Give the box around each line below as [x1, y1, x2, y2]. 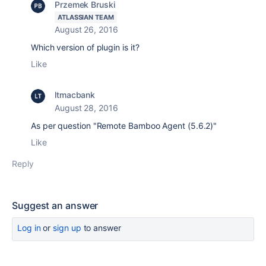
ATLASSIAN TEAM [58, 13, 114, 21]
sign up [53, 223, 81, 233]
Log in [17, 223, 41, 233]
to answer [81, 223, 121, 233]
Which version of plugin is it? [31, 42, 140, 52]
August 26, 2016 [55, 24, 118, 34]
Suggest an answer [12, 199, 99, 211]
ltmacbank [55, 90, 96, 100]
